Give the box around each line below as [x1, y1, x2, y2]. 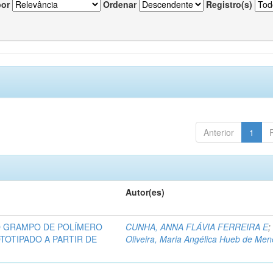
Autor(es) [126, 186, 165, 198]
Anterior [203, 126, 234, 138]
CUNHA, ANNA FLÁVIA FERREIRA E [126, 221, 269, 233]
